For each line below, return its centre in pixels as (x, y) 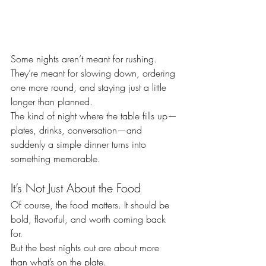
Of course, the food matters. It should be (91, 205)
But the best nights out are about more (86, 247)
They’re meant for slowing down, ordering (94, 73)
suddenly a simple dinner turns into (80, 144)
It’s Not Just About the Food (76, 188)
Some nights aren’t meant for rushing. (84, 58)
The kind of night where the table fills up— (94, 115)
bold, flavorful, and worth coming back (90, 219)
